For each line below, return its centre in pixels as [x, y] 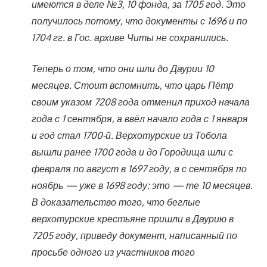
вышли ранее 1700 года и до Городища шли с [132, 152]
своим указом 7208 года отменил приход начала [140, 102]
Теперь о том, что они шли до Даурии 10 [122, 68]
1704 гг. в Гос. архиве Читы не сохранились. [130, 37]
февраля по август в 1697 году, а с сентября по [139, 168]
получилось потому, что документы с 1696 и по [139, 21]
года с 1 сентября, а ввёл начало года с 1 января [139, 118]
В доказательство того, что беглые [116, 202]
